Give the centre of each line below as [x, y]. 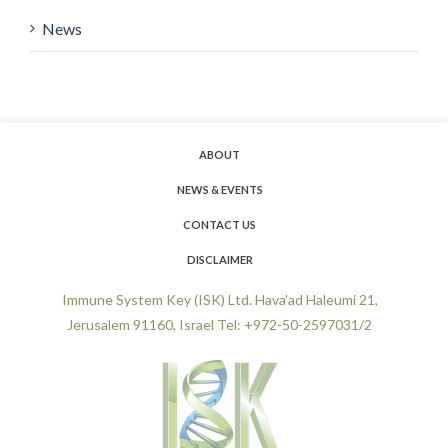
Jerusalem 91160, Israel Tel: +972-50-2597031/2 [220, 324]
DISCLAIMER [219, 259]
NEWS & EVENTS [219, 189]
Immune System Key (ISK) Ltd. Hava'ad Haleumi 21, [219, 299]
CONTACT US [220, 224]
